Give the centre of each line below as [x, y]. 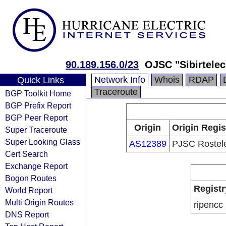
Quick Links [40, 80]
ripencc [208, 205]
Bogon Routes [31, 178]
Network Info [120, 80]
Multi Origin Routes [39, 202]
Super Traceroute [36, 130]
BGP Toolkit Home [38, 93]
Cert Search [26, 154]
